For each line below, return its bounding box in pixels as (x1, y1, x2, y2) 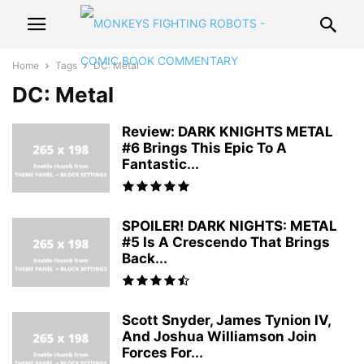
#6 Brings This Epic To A (122, 140, 287, 156)
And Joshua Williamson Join (122, 328, 317, 344)
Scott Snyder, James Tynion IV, (122, 312, 331, 328)
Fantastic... (122, 156, 199, 172)
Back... (122, 250, 167, 266)
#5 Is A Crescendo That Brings (122, 234, 330, 250)
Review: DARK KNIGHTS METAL (122, 123, 333, 140)
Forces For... (122, 344, 203, 361)
